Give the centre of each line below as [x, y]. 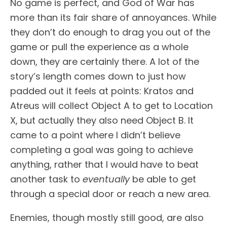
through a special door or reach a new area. [110, 194]
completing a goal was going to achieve [102, 149]
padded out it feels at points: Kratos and [102, 91]
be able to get [163, 179]
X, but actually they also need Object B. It [102, 120]
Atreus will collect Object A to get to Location [111, 105]
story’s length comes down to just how [98, 76]
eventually [106, 179]
